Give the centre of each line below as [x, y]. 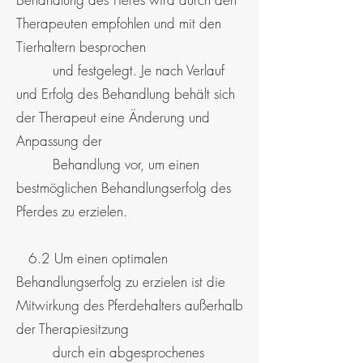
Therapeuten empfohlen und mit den [119, 23]
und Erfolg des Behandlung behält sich [126, 94]
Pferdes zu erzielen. [72, 211]
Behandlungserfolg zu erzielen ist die [121, 282]
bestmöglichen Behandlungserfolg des [124, 188]
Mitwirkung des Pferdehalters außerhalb [130, 305]
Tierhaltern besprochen [83, 47]
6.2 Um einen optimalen [92, 258]
